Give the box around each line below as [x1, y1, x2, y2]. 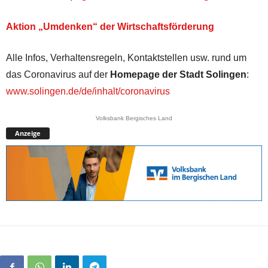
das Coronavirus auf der [6, 69, 110, 80]
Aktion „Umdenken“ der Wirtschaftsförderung [6, 21, 214, 32]
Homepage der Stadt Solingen [110, 69, 246, 80]
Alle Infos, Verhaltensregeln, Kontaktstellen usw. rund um [6, 52, 246, 63]
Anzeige [15, 128, 41, 138]
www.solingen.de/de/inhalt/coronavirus [6, 86, 170, 96]
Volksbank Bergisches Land [96, 114, 172, 121]
